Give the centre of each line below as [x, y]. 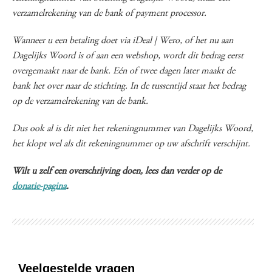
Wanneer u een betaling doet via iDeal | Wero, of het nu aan [123, 41]
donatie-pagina [39, 186]
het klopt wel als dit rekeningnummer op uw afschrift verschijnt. [131, 144]
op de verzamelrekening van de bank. [80, 101]
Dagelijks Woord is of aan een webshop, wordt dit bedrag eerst [128, 56]
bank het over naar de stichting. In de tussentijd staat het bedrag [129, 86]
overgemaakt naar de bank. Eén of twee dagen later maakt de [124, 71]
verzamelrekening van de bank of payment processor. [109, 13]
